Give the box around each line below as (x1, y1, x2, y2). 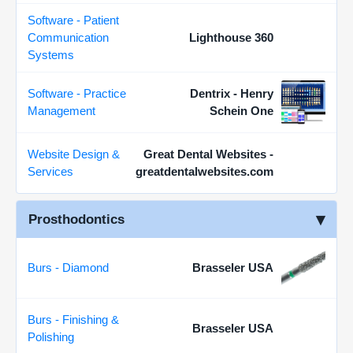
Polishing (28, 330, 74, 344)
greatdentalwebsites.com (136, 165, 273, 178)
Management (28, 104, 95, 117)
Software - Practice (28, 87, 126, 100)
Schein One (210, 104, 273, 117)
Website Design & (28, 147, 120, 161)
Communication (28, 31, 109, 44)
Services (28, 165, 73, 178)
